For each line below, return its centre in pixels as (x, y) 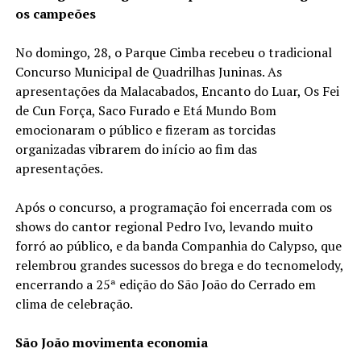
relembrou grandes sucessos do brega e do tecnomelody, (179, 266)
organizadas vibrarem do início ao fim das (136, 149)
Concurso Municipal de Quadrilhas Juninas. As (148, 72)
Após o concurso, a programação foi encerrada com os (173, 207)
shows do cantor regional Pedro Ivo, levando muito (164, 227)
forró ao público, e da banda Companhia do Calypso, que (178, 246)
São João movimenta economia (111, 343)
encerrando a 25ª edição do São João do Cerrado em (165, 285)
